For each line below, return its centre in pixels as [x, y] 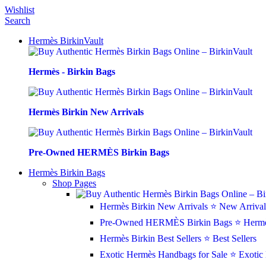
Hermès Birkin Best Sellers [152, 238]
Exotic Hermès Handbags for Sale [165, 254]
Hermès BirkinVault [66, 41]
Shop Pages [74, 183]
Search [18, 20]
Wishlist [20, 10]
